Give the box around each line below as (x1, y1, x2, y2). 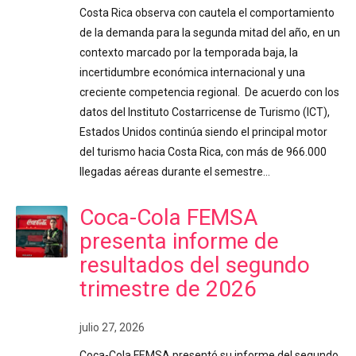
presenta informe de (79, 228, 279, 255)
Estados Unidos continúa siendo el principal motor (79, 126, 327, 139)
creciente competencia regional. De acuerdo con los (79, 86, 339, 99)
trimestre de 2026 (79, 276, 257, 303)
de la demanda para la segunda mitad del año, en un (79, 26, 340, 40)
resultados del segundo (79, 252, 310, 279)
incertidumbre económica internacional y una (79, 66, 305, 79)
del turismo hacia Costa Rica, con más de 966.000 (79, 145, 327, 159)
